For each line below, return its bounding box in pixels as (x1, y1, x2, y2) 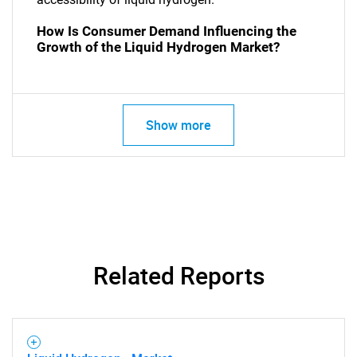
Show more (146, 116, 211, 134)
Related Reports (92, 258, 265, 292)
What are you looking (29, 188, 328, 231)
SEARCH (160, 162, 197, 175)
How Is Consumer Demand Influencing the (37, 23, 296, 40)
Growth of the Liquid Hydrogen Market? (37, 39, 280, 56)
